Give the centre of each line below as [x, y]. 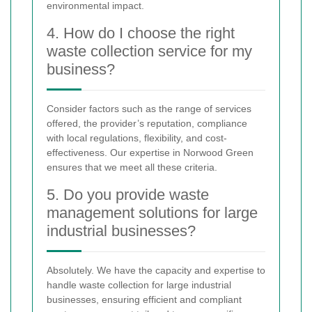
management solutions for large [152, 213]
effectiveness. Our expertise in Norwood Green [150, 153]
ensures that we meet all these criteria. [132, 167]
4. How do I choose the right [141, 33]
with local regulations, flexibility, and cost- [137, 138]
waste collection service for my [149, 52]
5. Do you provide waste [128, 195]
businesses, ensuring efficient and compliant [144, 300]
